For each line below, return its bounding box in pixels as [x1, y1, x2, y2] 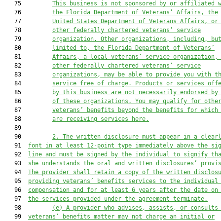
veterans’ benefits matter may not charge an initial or [28, 213, 215, 220]
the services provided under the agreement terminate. [28, 195, 208, 202]
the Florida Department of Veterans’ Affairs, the [52, 9, 218, 16]
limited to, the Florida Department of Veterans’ [52, 44, 215, 51]
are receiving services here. [52, 115, 149, 122]
